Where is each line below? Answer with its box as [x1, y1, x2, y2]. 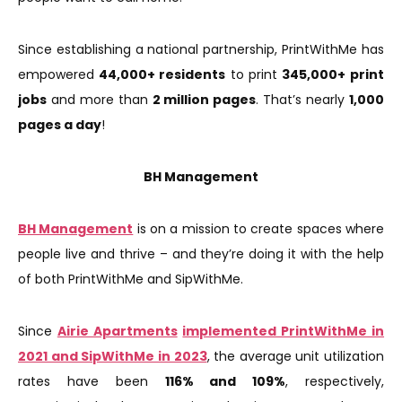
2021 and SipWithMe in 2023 [18, 346, 207, 365]
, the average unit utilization [206, 346, 384, 365]
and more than [47, 90, 153, 109]
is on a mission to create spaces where [133, 219, 385, 238]
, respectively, [285, 371, 385, 390]
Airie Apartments [57, 321, 178, 340]
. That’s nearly [256, 90, 350, 109]
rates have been [18, 371, 165, 390]
